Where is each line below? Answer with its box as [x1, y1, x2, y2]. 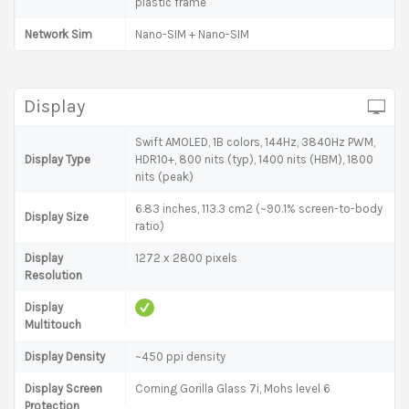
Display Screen [25, 381, 102, 395]
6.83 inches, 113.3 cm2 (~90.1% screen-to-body [135, 201, 383, 215]
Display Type [25, 152, 90, 166]
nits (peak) [135, 169, 194, 184]
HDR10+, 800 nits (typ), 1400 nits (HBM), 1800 [135, 152, 373, 166]
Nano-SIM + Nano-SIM [135, 26, 249, 41]
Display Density [25, 349, 105, 363]
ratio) [135, 218, 164, 233]
